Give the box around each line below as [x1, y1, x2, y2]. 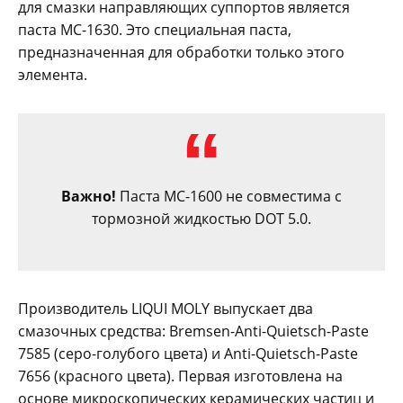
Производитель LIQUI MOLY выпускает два [18, 299, 313, 319]
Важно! [61, 186, 116, 207]
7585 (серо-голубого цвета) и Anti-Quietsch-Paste [18, 344, 358, 364]
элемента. [18, 65, 87, 85]
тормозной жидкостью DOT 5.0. [92, 209, 311, 229]
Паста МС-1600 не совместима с [116, 186, 342, 207]
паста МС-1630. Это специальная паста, [18, 20, 291, 40]
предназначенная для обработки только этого [18, 42, 345, 63]
